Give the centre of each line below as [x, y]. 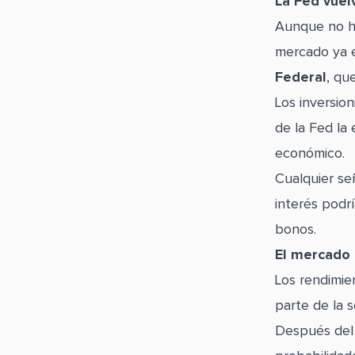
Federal [300, 78]
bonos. [295, 230]
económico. [309, 154]
